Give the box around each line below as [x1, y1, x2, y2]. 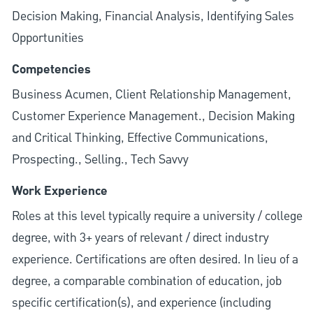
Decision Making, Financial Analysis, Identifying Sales [11, 8, 294, 26]
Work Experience [11, 182, 108, 202]
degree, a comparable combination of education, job [11, 272, 282, 291]
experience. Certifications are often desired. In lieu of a [11, 251, 298, 269]
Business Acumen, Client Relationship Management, [11, 86, 291, 104]
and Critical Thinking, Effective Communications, [11, 129, 268, 147]
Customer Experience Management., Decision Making [11, 108, 295, 126]
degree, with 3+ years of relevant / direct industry [11, 229, 269, 247]
